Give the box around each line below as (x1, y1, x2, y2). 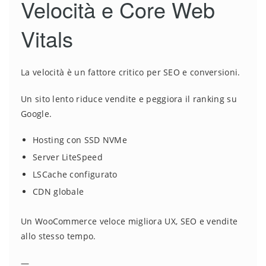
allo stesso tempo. (21, 230, 96, 242)
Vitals (21, 23, 73, 54)
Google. (21, 108, 52, 120)
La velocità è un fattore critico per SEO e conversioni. (21, 66, 240, 78)
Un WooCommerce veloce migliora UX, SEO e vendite (21, 216, 238, 227)
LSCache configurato (33, 169, 118, 180)
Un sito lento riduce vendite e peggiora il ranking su (21, 93, 237, 105)
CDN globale (33, 186, 84, 198)
